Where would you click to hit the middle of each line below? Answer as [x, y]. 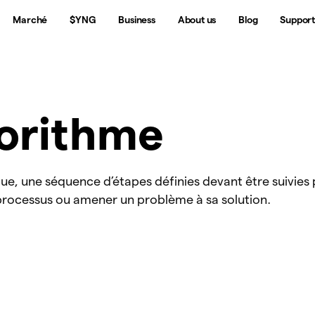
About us [197, 20]
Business [137, 20]
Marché [30, 20]
